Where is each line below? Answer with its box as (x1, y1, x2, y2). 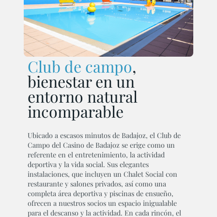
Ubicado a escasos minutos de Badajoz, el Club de (27, 130, 181, 140)
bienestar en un (27, 70, 135, 92)
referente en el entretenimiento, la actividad (27, 149, 165, 159)
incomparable (27, 100, 124, 122)
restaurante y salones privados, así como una (27, 178, 166, 188)
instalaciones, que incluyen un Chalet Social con (27, 169, 177, 179)
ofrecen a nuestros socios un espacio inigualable (27, 198, 177, 208)
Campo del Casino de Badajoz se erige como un (27, 139, 175, 150)
